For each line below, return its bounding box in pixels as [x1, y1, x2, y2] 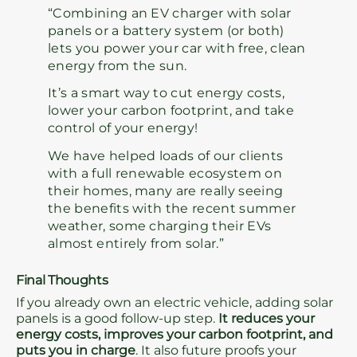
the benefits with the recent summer [48, 200, 296, 216]
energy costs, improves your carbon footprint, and [16, 327, 333, 343]
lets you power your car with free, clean [48, 41, 306, 57]
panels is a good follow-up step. [16, 311, 218, 327]
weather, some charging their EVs [48, 218, 272, 233]
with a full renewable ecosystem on [48, 165, 282, 181]
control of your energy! [48, 120, 198, 136]
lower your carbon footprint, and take [48, 103, 294, 119]
